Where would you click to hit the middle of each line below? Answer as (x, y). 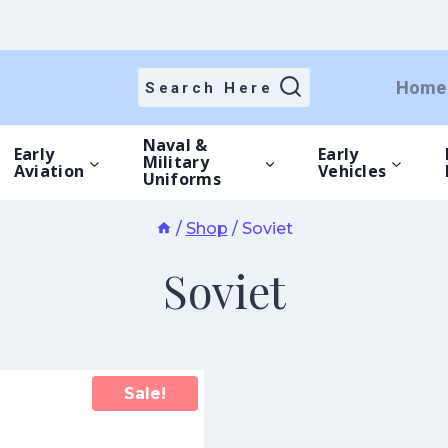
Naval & (175, 145)
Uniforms (181, 179)
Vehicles (352, 170)
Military (175, 162)
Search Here (209, 87)
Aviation (49, 170)
